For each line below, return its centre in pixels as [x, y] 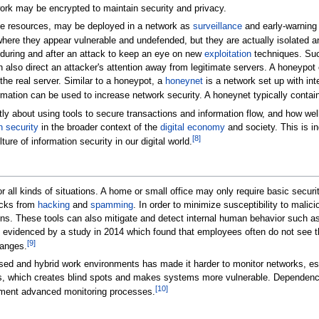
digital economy [192, 128]
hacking [53, 205]
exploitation [228, 54]
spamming [111, 205]
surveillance [217, 27]
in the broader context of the [99, 128]
